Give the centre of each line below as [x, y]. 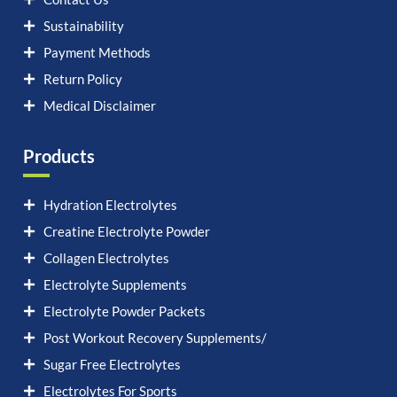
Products [59, 156]
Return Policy [82, 79]
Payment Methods [97, 53]
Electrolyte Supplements [115, 285]
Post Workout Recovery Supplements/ [155, 338]
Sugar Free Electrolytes [112, 365]
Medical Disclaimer [99, 106]
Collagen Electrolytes [106, 258]
